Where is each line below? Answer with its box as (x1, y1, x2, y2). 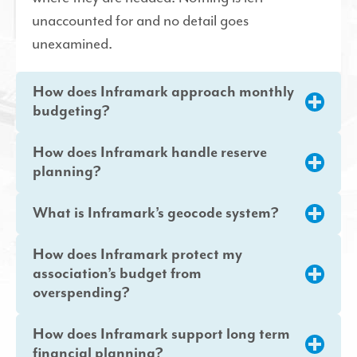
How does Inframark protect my (33, 245, 242, 264)
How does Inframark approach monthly (33, 82, 294, 101)
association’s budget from (33, 264, 202, 283)
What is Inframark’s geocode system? (33, 203, 279, 222)
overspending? (33, 283, 130, 302)
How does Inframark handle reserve (33, 143, 267, 162)
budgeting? (33, 101, 110, 120)
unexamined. (32, 33, 112, 53)
